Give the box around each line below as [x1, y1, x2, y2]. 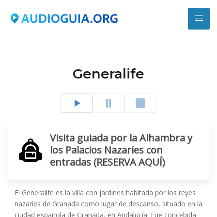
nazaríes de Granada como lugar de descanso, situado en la [15, 199, 202, 208]
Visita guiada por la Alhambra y [50, 131, 192, 144]
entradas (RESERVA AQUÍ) [50, 155, 165, 169]
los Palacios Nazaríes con [50, 143, 163, 156]
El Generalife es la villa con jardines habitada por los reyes [15, 188, 196, 197]
